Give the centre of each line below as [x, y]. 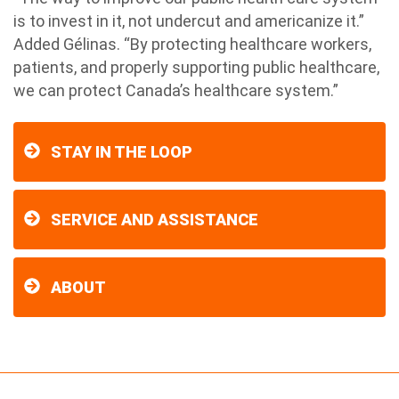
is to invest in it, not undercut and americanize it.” [189, 21]
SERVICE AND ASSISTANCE [155, 220]
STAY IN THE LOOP [122, 152]
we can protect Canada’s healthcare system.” [176, 90]
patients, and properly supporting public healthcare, [196, 67]
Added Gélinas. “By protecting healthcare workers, [192, 44]
